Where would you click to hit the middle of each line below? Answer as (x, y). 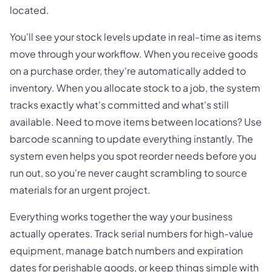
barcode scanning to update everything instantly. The (131, 139)
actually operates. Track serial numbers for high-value (131, 234)
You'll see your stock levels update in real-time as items (135, 37)
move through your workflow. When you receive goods (134, 54)
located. (29, 10)
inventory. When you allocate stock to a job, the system (135, 88)
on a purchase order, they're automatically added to (128, 71)
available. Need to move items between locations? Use (136, 122)
